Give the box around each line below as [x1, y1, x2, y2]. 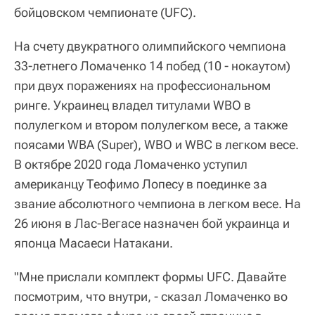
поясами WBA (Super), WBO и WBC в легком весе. [14, 136, 299, 152]
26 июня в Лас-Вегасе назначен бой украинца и [14, 215, 290, 231]
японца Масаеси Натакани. [14, 235, 173, 250]
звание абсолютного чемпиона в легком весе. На [14, 195, 301, 211]
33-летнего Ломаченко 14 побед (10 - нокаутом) [14, 58, 290, 73]
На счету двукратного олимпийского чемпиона [14, 38, 286, 53]
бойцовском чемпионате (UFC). [14, 4, 196, 20]
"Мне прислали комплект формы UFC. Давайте [14, 269, 286, 284]
